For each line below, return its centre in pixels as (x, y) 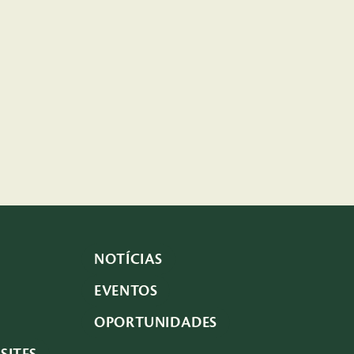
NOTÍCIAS (128, 259)
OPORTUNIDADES (156, 322)
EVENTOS (126, 291)
